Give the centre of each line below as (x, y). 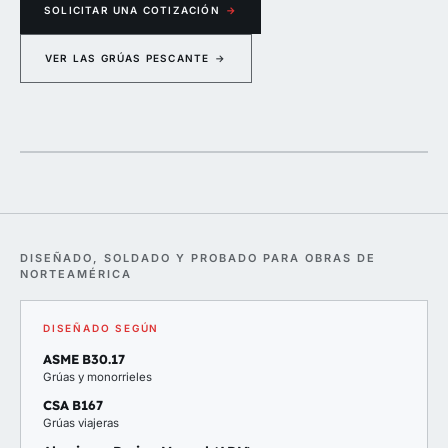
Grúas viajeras (81, 423)
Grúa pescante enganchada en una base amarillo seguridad (224, 117)
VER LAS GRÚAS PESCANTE (127, 58)
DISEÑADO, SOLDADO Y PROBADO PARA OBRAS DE (198, 258)
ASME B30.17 (84, 359)
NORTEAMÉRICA (76, 274)
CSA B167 (73, 405)
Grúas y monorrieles (97, 377)
